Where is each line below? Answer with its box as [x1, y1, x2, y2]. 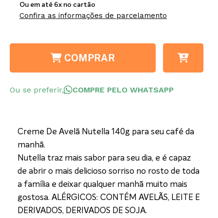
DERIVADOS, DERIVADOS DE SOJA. [18, 207, 147, 215]
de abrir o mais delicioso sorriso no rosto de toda [18, 167, 200, 176]
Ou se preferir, [10, 85, 64, 94]
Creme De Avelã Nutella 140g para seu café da [18, 128, 194, 136]
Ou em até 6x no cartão [19, 1, 95, 8]
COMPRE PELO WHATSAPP [73, 85, 174, 94]
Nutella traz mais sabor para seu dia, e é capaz [18, 154, 191, 163]
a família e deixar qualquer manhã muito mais [18, 181, 187, 189]
